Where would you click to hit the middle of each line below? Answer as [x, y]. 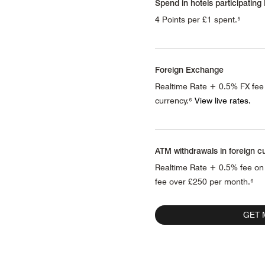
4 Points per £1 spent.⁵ [198, 19]
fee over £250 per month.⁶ [204, 181]
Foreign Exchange [189, 69]
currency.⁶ [175, 100]
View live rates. [223, 100]
